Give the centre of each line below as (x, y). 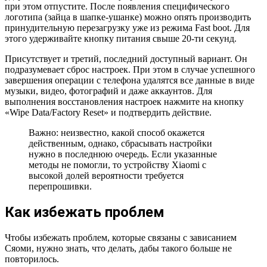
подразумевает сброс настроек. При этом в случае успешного (130, 70)
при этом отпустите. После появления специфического (117, 7)
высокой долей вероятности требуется (106, 176)
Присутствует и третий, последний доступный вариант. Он (126, 59)
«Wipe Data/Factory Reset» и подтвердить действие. (108, 113)
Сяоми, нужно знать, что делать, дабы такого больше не (118, 249)
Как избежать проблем (85, 212)
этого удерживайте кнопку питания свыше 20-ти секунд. (121, 39)
